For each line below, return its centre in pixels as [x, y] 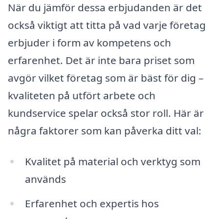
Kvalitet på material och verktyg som [112, 162]
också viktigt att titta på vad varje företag [107, 25]
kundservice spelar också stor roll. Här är [106, 113]
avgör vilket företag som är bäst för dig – [106, 77]
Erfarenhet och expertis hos [92, 204]
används [45, 179]
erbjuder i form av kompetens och [89, 42]
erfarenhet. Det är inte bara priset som [101, 60]
